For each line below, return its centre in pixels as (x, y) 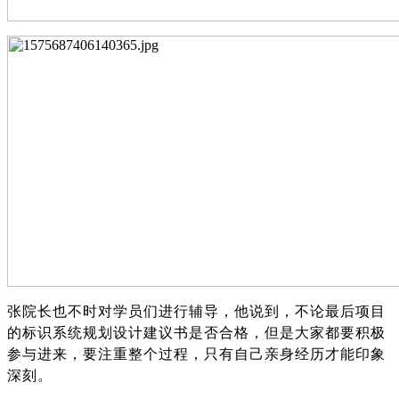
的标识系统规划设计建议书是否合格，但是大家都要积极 (196, 332)
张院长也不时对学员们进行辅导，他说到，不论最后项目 (196, 311)
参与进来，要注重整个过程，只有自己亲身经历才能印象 (196, 354)
